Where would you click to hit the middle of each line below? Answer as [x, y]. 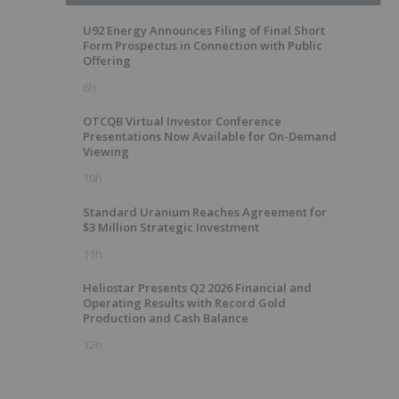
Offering [107, 61]
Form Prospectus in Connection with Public [203, 45]
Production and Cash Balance [166, 318]
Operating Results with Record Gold [184, 303]
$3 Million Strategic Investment [171, 227]
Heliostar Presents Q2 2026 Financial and [197, 288]
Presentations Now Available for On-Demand [210, 136]
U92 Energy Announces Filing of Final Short [204, 30]
